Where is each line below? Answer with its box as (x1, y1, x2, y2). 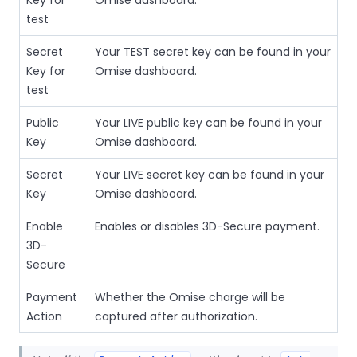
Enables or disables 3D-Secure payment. (95, 218, 320, 234)
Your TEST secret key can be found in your (95, 43, 331, 60)
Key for (26, 62, 65, 79)
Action (26, 308, 62, 324)
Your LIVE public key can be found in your (95, 114, 322, 131)
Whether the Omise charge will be (95, 288, 285, 305)
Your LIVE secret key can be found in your (95, 166, 324, 182)
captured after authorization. (95, 308, 257, 324)
